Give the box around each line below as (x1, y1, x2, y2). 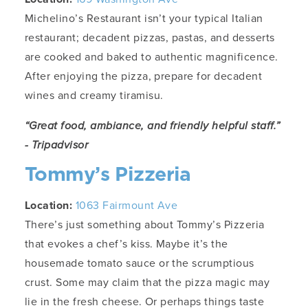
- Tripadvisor (25, 136, 89, 153)
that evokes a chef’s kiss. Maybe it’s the (25, 235, 228, 252)
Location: (25, 197, 76, 213)
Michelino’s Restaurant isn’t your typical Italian (25, 10, 263, 26)
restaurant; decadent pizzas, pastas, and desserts (25, 29, 275, 45)
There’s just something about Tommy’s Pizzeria (25, 216, 265, 232)
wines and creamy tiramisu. (25, 87, 164, 103)
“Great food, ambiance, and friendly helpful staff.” (25, 117, 280, 133)
